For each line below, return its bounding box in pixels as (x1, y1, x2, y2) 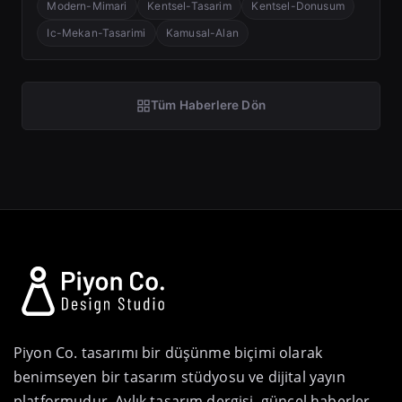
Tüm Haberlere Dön (151, 98, 266, 113)
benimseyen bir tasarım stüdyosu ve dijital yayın (13, 367, 345, 388)
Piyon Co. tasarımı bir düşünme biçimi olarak (13, 343, 323, 363)
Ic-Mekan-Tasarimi (47, 25, 146, 39)
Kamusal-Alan (165, 25, 239, 39)
